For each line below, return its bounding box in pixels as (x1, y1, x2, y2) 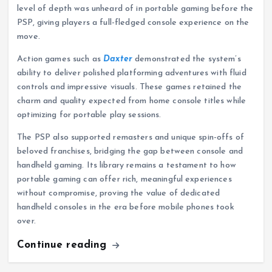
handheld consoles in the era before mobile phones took (17, 202, 234, 212)
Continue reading (17, 239, 110, 250)
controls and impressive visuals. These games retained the (17, 82, 242, 92)
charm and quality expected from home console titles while (17, 96, 246, 106)
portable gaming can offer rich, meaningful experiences (17, 174, 232, 184)
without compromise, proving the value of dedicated (17, 188, 220, 198)
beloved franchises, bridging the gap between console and (17, 146, 243, 156)
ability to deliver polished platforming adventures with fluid (17, 68, 246, 78)
